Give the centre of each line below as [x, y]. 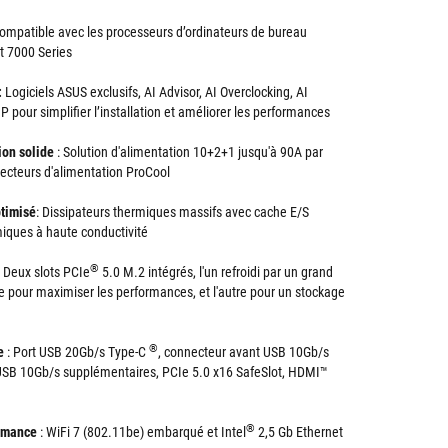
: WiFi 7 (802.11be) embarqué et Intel [141, 432]
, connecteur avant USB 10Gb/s [243, 352]
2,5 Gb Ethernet [299, 432]
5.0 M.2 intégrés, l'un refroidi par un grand [216, 272]
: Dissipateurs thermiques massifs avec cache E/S [172, 212]
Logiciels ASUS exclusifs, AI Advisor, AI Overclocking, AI [155, 92]
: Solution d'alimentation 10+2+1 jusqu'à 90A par [188, 152]
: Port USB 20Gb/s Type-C [76, 352]
